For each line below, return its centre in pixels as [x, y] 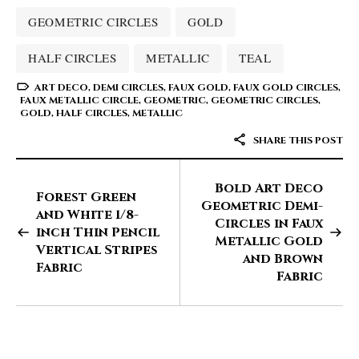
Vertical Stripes [97, 250]
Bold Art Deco [269, 189]
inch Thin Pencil [98, 233]
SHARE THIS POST [297, 141]
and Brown [283, 259]
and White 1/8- [87, 215]
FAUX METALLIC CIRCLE [79, 101]
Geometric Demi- [262, 206]
